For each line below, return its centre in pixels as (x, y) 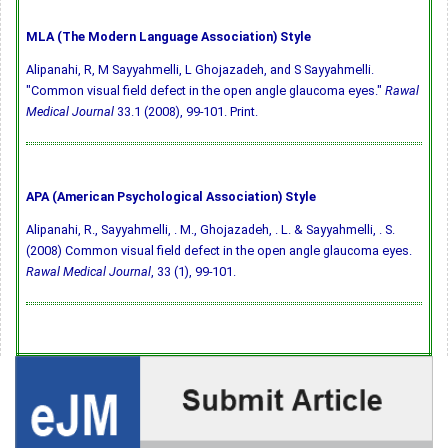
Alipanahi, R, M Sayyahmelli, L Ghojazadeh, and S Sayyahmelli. (200, 70)
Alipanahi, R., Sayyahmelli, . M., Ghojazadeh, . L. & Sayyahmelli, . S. (210, 230)
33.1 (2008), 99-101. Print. (186, 112)
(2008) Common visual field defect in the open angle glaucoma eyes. (219, 251)
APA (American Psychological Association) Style (171, 197)
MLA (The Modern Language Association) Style (168, 37)
